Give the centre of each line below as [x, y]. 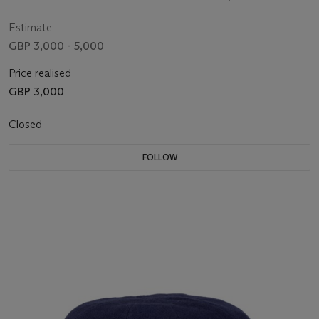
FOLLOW [159, 157]
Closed [27, 125]
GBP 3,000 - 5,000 [56, 46]
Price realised [40, 73]
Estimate [30, 28]
